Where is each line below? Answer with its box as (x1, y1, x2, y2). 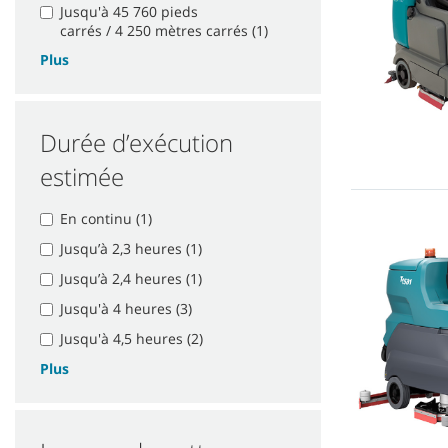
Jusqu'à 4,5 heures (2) (60, 329, 203, 349)
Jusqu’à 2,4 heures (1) (60, 269, 202, 289)
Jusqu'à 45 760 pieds (60, 2, 198, 22)
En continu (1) (60, 209, 152, 229)
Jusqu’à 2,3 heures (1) (60, 239, 202, 259)
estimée (40, 160, 124, 194)
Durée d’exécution (40, 126, 233, 160)
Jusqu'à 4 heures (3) (60, 299, 192, 319)
